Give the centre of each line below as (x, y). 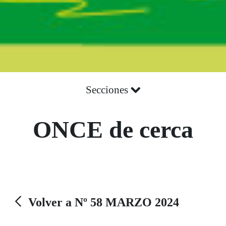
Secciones (108, 90)
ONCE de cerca (113, 129)
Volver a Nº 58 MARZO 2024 (104, 202)
